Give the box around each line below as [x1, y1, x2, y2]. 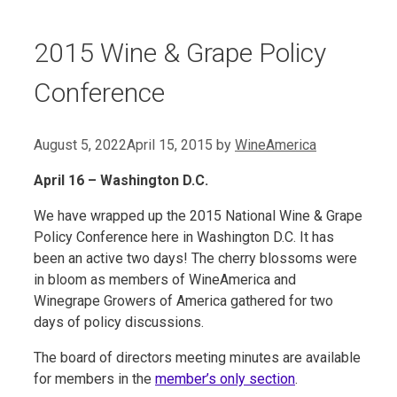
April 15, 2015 [127, 136, 213, 153]
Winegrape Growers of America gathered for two [34, 292, 333, 309]
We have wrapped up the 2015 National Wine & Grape [34, 206, 362, 224]
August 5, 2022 [34, 136, 127, 153]
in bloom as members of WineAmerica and [34, 270, 296, 288]
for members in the [34, 370, 155, 387]
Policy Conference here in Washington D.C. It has [34, 228, 334, 245]
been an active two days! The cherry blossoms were [34, 249, 357, 267]
